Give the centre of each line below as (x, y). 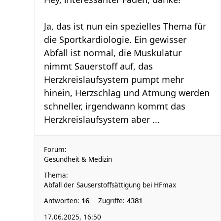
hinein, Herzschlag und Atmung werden (127, 93)
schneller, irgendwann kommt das (115, 106)
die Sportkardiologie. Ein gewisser (115, 39)
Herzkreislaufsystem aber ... (102, 119)
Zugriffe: (112, 201)
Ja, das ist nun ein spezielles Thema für (125, 26)
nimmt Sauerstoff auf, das (98, 66)
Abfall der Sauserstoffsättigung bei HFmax (110, 185)
